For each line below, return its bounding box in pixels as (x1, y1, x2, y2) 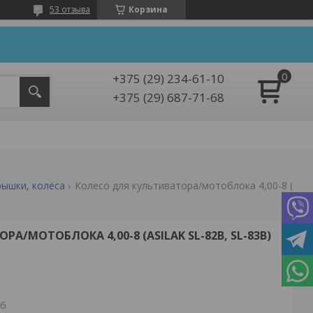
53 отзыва (50, 3, 90, 15)
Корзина (129, 3, 168, 15)
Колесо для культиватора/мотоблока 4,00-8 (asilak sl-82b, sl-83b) (298, 178, 307, 192)
